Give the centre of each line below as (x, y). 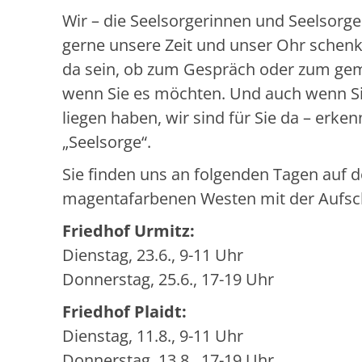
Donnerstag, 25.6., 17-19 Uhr (168, 280)
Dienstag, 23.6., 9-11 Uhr (153, 255)
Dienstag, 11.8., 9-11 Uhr (153, 336)
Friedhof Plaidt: (124, 312)
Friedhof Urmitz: (128, 231)
